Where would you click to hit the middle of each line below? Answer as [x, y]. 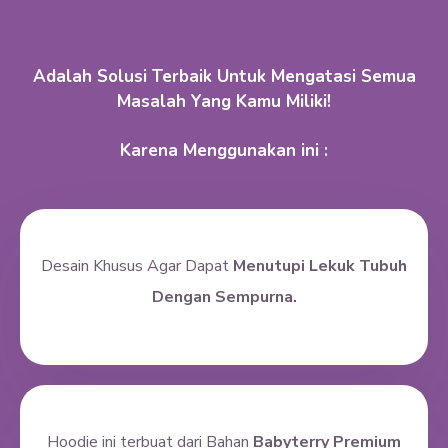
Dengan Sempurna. [224, 297]
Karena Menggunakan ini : [224, 150]
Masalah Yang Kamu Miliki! [224, 101]
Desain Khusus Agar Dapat [137, 266]
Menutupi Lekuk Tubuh [320, 266]
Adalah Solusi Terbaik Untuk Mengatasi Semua [224, 76]
